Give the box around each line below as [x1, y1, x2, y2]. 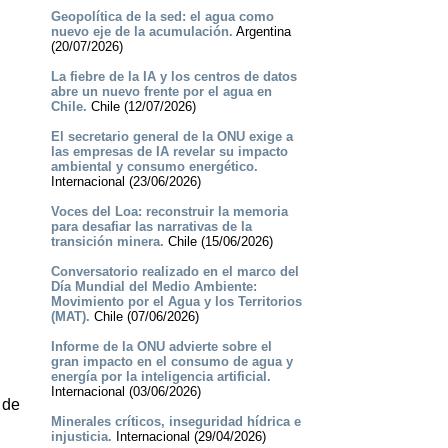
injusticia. [50, 429, 112, 445]
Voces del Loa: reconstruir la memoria [50, 204, 288, 220]
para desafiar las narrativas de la [50, 219, 252, 235]
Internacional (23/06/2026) [50, 174, 201, 190]
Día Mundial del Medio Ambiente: [50, 279, 257, 295]
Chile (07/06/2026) [89, 309, 199, 325]
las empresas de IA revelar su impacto [50, 144, 288, 160]
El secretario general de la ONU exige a [50, 129, 293, 145]
